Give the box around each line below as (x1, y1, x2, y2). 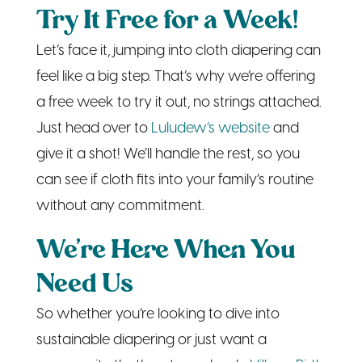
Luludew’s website (150, 48, 270, 65)
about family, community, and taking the (36, 338, 295, 354)
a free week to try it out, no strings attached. (36, 23, 322, 39)
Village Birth (249, 286, 324, 302)
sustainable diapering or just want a (36, 260, 267, 276)
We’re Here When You (36, 162, 296, 195)
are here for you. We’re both (120, 312, 302, 328)
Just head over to (36, 48, 151, 65)
